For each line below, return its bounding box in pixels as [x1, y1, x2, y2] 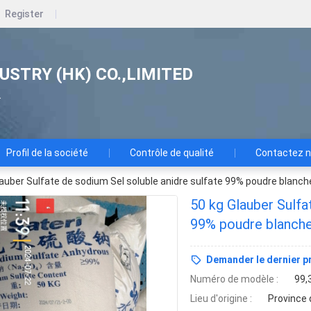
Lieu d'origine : [190, 293, 252, 304]
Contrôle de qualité [130, 147, 214, 158]
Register [5, 8, 44, 19]
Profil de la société [6, 147, 88, 158]
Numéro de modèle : [190, 274, 278, 285]
